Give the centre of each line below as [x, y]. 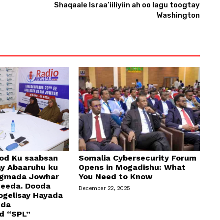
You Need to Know [116, 177]
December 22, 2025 [104, 189]
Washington [178, 15]
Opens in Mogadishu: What [132, 167]
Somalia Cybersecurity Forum [138, 158]
